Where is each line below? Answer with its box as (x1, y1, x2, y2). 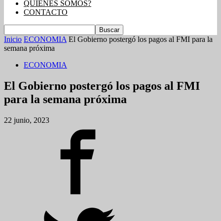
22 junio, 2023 (4, 115, 49, 124)
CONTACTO (24, 8, 68, 16)
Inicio (4, 35, 22, 43)
